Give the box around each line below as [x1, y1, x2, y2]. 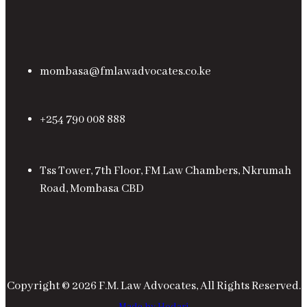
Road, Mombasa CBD [40, 182, 144, 197]
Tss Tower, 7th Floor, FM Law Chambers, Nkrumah [40, 164, 291, 179]
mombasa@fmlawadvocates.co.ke [40, 64, 211, 79]
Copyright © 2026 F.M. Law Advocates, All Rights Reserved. [6, 279, 301, 294]
